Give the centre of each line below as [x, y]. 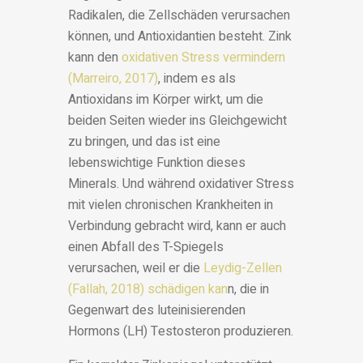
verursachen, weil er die [136, 269]
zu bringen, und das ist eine [144, 142]
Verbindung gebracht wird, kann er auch [177, 226]
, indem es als [197, 79]
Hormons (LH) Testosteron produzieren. [181, 332]
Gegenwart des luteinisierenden [157, 311]
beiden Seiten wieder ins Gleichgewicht [177, 121]
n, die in [248, 290]
